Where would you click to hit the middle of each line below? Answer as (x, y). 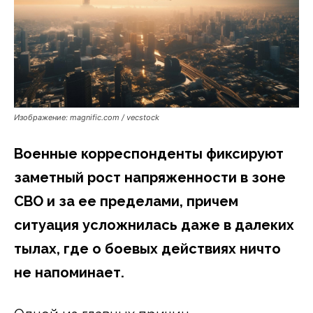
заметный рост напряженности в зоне (150, 177)
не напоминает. (69, 272)
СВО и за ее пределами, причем (126, 201)
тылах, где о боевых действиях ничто (147, 248)
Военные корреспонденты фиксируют (149, 153)
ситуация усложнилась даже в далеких (154, 225)
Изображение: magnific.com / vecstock (87, 117)
